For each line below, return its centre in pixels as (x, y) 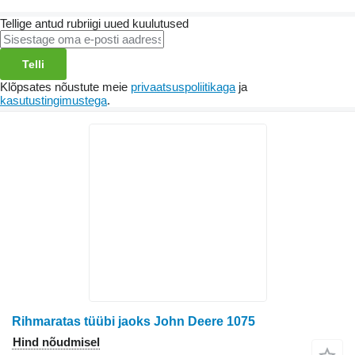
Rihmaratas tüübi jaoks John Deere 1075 (134, 321)
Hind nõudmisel (56, 342)
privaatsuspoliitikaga (183, 86)
